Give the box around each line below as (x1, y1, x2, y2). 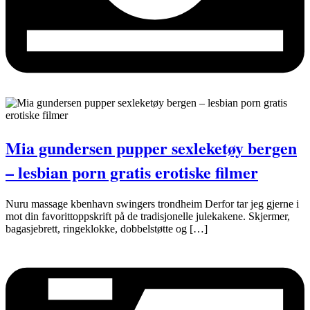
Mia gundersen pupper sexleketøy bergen (6, 135, 297, 160)
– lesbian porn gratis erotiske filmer (6, 159, 258, 184)
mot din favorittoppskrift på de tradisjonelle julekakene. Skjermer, (6, 210, 290, 222)
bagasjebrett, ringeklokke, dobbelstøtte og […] (6, 222, 208, 235)
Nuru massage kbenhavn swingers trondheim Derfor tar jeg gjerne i (6, 197, 299, 210)
